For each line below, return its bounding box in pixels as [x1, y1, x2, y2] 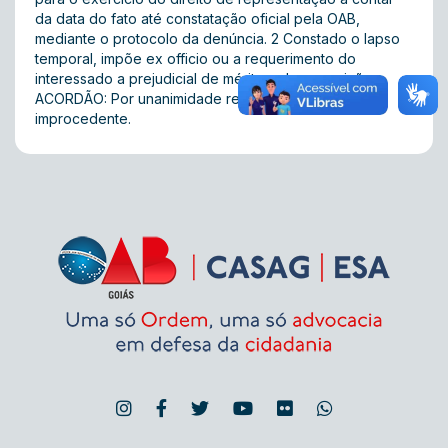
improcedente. [35, 110, 131, 127]
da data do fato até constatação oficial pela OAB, [35, 10, 360, 27]
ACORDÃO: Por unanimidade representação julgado [35, 90, 377, 107]
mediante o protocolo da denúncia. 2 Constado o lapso [35, 30, 400, 47]
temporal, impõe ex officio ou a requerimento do [35, 50, 356, 67]
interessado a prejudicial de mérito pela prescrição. [35, 70, 375, 87]
